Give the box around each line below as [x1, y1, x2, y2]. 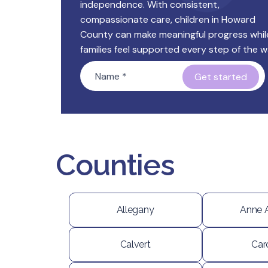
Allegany [116, 204, 154, 215]
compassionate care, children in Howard [80, 13, 255, 26]
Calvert [120, 239, 151, 250]
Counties [55, 148, 175, 182]
